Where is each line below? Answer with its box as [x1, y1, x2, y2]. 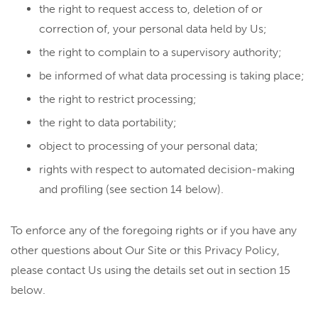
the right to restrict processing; [39, 92, 197, 106]
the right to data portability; [39, 116, 177, 129]
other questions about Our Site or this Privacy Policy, [11, 243, 280, 257]
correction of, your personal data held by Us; [39, 22, 267, 35]
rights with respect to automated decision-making [39, 163, 295, 176]
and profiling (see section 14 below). [39, 182, 224, 196]
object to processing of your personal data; [39, 139, 258, 153]
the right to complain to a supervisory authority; [39, 45, 282, 59]
